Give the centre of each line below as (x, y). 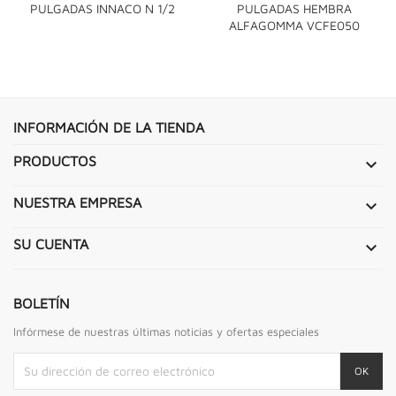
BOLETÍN (42, 303)
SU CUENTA (51, 244)
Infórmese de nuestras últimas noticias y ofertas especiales (166, 331)
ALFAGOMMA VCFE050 (294, 25)
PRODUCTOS (55, 160)
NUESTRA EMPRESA (77, 202)
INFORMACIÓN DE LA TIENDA (109, 127)
